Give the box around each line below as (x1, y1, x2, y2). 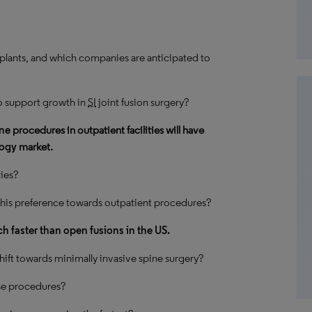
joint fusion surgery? (96, 95, 189, 109)
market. (17, 140, 53, 153)
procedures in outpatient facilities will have (10, 123, 204, 136)
